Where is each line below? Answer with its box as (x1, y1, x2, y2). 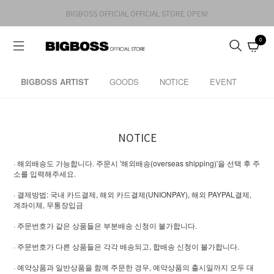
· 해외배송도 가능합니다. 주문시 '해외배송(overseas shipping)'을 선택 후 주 (13, 157, 261, 168)
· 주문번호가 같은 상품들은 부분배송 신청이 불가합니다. (13, 220, 198, 231)
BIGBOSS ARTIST (21, 75, 89, 87)
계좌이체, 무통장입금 (13, 199, 84, 210)
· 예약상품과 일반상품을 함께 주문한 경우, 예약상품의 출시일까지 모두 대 (13, 261, 254, 272)
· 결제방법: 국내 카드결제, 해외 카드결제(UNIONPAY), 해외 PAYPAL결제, (13, 188, 252, 199)
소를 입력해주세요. (13, 168, 76, 179)
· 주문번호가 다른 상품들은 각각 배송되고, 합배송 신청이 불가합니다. (13, 240, 240, 251)
